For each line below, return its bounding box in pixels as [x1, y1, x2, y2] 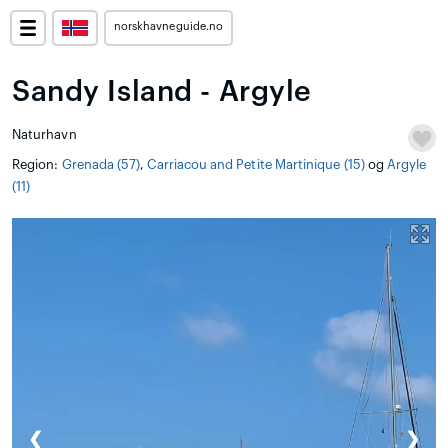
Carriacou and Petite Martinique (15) [147, 158, 365, 171]
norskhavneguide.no [114, 21, 223, 32]
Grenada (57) [61, 158, 141, 171]
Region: [12, 158, 62, 171]
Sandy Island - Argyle [12, 78, 313, 106]
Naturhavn [12, 128, 77, 141]
